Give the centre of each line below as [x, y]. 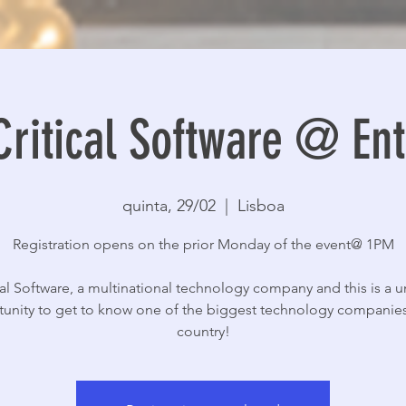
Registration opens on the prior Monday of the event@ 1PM [203, 244]
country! [203, 331]
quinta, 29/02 [169, 206]
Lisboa [261, 206]
